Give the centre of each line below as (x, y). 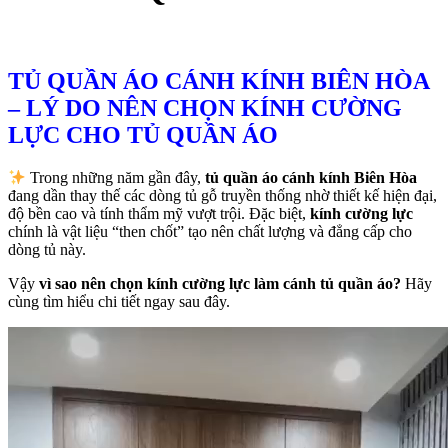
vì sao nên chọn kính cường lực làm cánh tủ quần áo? (220, 283)
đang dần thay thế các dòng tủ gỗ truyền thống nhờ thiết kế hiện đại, (222, 195)
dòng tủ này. (47, 249)
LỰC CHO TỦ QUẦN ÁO (143, 134)
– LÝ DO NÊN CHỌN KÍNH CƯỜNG (205, 107)
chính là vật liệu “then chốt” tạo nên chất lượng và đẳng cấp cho (210, 231)
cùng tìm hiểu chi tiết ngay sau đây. (119, 301)
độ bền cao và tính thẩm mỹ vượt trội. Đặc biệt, (159, 213)
